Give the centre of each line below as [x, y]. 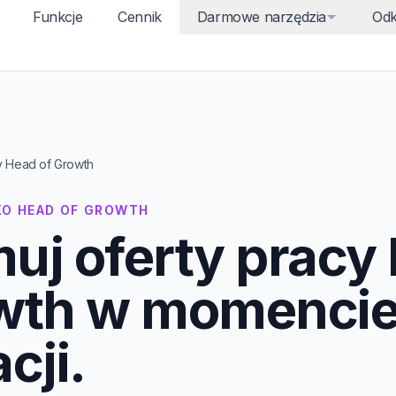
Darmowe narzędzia [261, 16]
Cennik [140, 16]
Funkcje [57, 16]
